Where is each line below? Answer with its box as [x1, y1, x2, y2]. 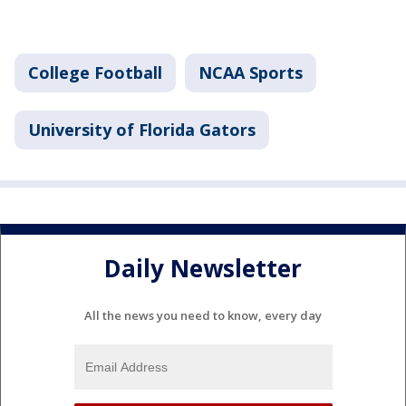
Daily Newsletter [104, 252, 302, 285]
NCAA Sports [198, 61, 303, 83]
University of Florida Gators [28, 118, 256, 140]
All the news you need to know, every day [84, 306, 322, 324]
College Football [28, 61, 162, 83]
